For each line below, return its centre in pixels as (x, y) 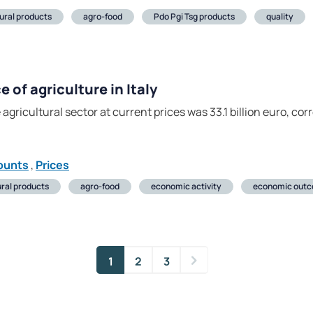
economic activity (186, 187)
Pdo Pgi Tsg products (194, 17)
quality (280, 17)
